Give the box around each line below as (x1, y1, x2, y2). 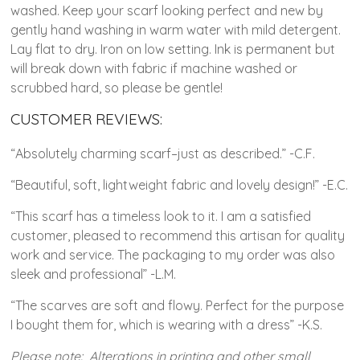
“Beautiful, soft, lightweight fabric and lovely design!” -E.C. (10, 176, 349, 193)
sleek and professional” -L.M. (10, 265, 177, 282)
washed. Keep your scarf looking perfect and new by (10, 2, 324, 18)
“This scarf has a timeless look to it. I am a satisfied (10, 207, 312, 224)
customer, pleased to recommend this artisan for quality (10, 227, 346, 243)
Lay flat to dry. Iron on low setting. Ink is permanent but (10, 40, 336, 57)
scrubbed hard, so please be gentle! (10, 79, 223, 96)
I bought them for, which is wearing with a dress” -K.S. (10, 316, 323, 333)
